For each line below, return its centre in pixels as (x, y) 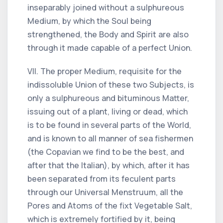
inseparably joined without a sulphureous (106, 7)
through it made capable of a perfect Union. (110, 48)
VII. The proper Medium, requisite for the (105, 71)
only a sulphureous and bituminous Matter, (108, 98)
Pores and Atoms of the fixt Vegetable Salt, (110, 205)
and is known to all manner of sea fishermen (110, 138)
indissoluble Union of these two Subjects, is (111, 84)
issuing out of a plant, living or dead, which (108, 111)
